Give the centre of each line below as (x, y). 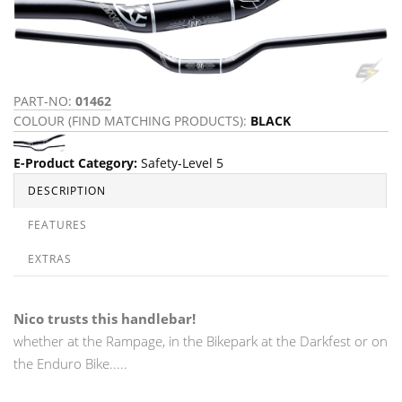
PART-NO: (44, 101)
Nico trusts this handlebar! (105, 318)
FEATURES (57, 224)
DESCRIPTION (67, 190)
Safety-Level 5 (182, 162)
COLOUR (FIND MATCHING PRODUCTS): (132, 121)
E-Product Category (74, 162)
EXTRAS (50, 258)
